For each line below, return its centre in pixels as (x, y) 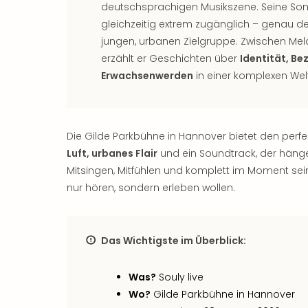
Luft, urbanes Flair (112, 153)
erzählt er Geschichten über (170, 58)
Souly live (180, 277)
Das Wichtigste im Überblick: (174, 241)
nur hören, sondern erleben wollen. (151, 188)
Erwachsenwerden (147, 76)
